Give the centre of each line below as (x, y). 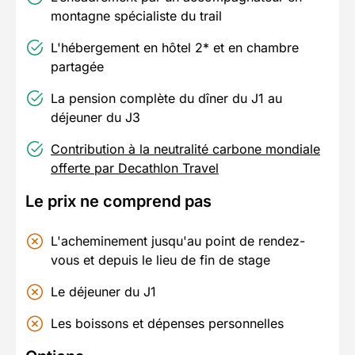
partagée (77, 66)
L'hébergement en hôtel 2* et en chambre (175, 47)
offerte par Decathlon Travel (135, 168)
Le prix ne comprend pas (118, 201)
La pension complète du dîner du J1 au (166, 98)
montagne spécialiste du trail (136, 15)
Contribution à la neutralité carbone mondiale (185, 149)
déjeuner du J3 (95, 117)
